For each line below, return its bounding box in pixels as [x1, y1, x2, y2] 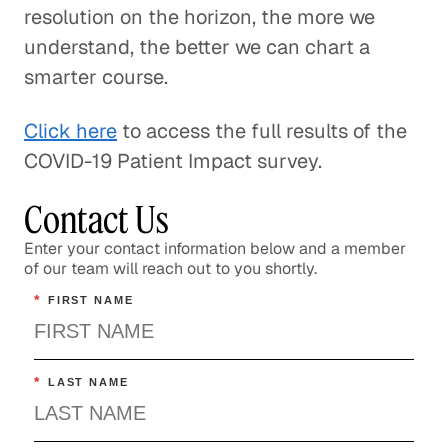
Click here [24, 118, 117, 144]
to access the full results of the [117, 118, 407, 144]
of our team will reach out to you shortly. [24, 258, 317, 279]
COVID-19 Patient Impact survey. [24, 148, 322, 174]
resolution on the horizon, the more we [24, 4, 375, 30]
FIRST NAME [47, 294, 134, 307]
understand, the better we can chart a [24, 34, 370, 60]
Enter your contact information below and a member [24, 238, 406, 259]
